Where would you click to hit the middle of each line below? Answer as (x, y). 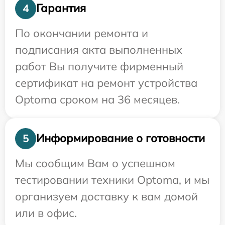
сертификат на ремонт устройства (106, 83)
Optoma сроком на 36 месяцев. (97, 99)
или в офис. (46, 213)
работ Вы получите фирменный (99, 66)
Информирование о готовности (121, 138)
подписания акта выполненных (99, 49)
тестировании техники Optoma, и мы (112, 180)
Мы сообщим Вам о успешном (95, 163)
